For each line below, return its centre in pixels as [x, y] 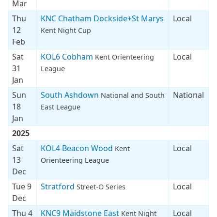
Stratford [59, 186]
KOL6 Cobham [68, 56]
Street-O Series [101, 186]
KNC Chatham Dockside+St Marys [102, 18]
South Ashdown [71, 95]
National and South [133, 95]
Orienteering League [75, 160]
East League [61, 107]
